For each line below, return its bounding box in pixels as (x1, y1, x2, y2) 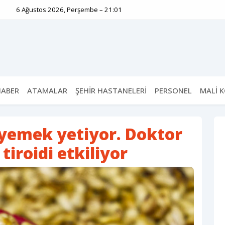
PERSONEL (155, 85, 192, 96)
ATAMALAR (27, 85, 67, 96)
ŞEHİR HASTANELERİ (75, 85, 147, 96)
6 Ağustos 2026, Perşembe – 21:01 (16, 5, 122, 14)
